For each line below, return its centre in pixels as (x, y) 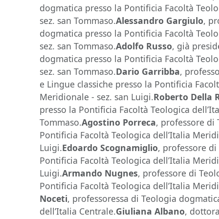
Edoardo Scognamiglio (110, 148)
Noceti (54, 198)
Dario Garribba (148, 71)
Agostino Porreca (119, 122)
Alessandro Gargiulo (160, 21)
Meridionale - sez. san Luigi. (97, 97)
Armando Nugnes (100, 173)
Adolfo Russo (144, 46)
